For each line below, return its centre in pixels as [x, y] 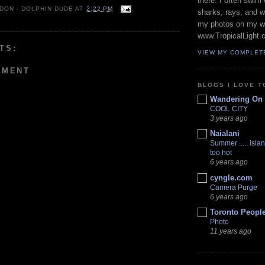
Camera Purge [234, 187]
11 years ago [231, 231]
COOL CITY [229, 109]
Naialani [225, 134]
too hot [221, 153]
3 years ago [229, 118]
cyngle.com [231, 177]
